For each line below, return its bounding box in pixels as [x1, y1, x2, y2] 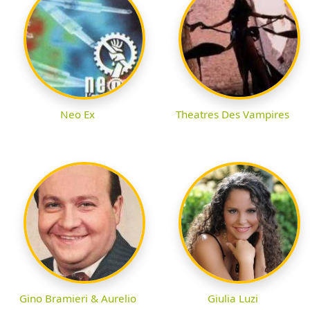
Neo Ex [60, 107, 95, 122]
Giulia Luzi [207, 291, 258, 306]
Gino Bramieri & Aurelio [19, 291, 136, 306]
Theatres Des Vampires [176, 107, 289, 122]
